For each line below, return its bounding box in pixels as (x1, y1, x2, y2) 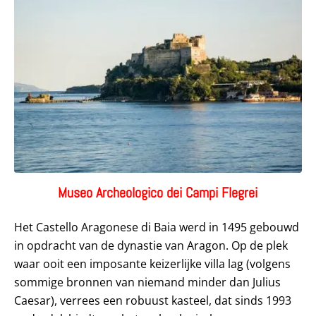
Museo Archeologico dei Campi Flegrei (58, 183, 258, 202)
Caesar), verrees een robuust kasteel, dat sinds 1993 (14, 293, 291, 309)
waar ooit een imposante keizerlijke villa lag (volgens (14, 256, 291, 272)
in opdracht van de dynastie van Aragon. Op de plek (14, 238, 288, 254)
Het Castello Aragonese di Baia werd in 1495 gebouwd (14, 219, 299, 236)
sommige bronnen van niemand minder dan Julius (14, 274, 281, 291)
